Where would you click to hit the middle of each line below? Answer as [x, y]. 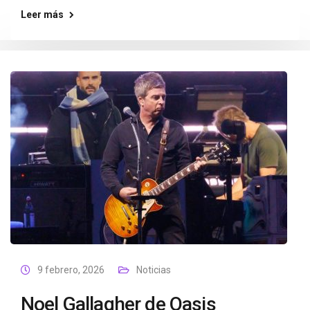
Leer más [42, 15]
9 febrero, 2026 [71, 270]
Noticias [154, 270]
